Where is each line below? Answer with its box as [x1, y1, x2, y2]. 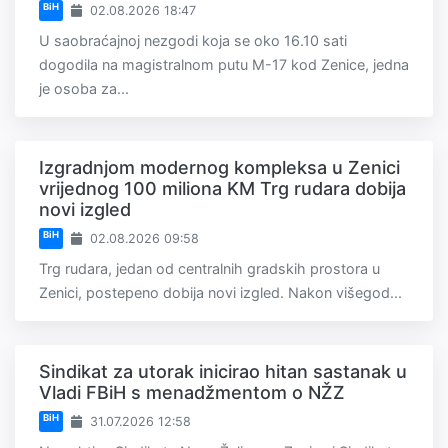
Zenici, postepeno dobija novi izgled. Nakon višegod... [39, 284, 402, 302]
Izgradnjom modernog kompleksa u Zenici [39, 157, 400, 179]
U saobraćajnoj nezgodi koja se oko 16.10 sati [39, 32, 347, 50]
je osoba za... [39, 80, 129, 98]
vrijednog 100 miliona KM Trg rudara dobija [39, 178, 406, 200]
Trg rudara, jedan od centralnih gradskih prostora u [39, 260, 380, 278]
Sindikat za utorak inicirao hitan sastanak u [39, 361, 407, 383]
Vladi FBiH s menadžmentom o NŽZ [39, 382, 345, 404]
